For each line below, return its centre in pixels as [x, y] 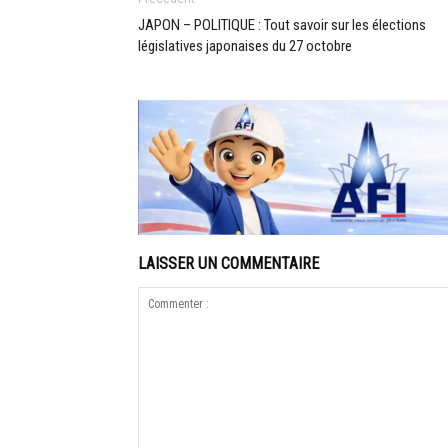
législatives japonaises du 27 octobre [245, 46]
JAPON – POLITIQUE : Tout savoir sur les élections [282, 25]
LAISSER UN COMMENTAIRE [228, 263]
